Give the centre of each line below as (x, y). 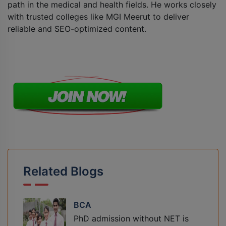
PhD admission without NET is (131, 219)
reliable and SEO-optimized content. (77, 29)
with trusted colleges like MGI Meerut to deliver (98, 17)
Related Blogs (63, 172)
